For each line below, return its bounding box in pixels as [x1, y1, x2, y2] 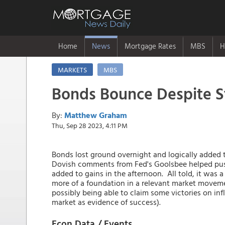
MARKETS [58, 64, 87, 75]
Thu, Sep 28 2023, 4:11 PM [52, 120, 128, 131]
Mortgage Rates [125, 40, 176, 52]
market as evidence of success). [52, 196, 163, 208]
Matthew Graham [64, 109, 127, 121]
